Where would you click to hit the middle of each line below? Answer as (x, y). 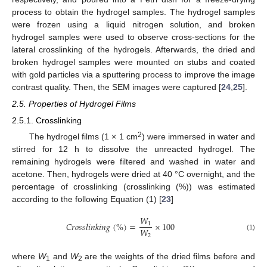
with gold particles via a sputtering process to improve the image (133, 74)
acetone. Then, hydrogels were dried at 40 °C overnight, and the (133, 174)
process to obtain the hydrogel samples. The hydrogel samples (133, 12)
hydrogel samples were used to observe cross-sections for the (133, 37)
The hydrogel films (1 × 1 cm (83, 137)
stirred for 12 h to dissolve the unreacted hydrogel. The (133, 149)
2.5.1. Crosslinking (47, 121)
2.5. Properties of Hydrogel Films (74, 103)
